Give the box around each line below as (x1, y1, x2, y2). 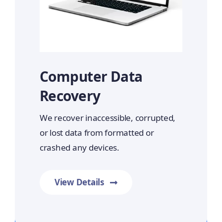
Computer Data (39, 67, 143, 86)
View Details (54, 176, 104, 188)
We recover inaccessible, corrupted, (39, 112, 176, 124)
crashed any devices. (39, 142, 119, 154)
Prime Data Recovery (70, 206, 152, 218)
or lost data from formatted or (39, 127, 154, 139)
